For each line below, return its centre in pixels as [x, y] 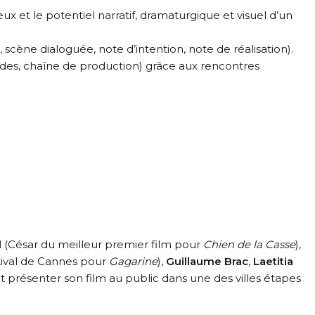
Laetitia [273, 261]
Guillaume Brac [207, 261]
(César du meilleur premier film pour [102, 244]
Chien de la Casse [249, 244]
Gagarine [133, 261]
